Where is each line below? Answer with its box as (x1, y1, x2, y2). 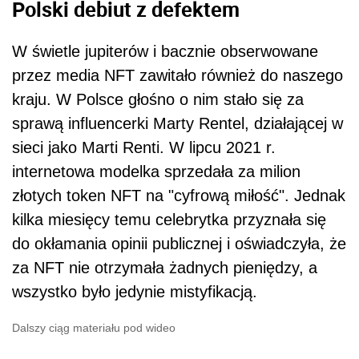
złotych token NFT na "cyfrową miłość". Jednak (12, 186, 345, 204)
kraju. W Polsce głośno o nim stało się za (12, 90, 304, 108)
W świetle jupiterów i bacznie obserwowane (12, 42, 318, 60)
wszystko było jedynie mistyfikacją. (12, 282, 257, 301)
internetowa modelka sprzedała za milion (12, 162, 301, 180)
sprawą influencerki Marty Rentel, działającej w (12, 114, 343, 132)
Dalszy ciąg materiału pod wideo (12, 321, 175, 334)
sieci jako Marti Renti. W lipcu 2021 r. (12, 138, 276, 156)
